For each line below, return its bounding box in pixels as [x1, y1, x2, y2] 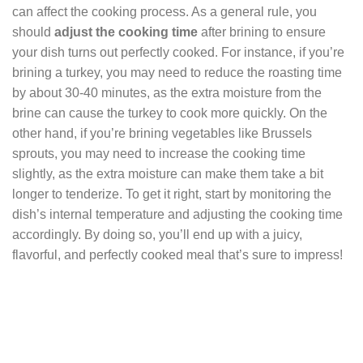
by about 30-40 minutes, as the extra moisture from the [12, 86, 322, 100]
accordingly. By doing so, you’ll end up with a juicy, [12, 228, 302, 242]
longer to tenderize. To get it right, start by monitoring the [12, 187, 331, 202]
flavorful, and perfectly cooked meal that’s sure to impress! [12, 248, 343, 263]
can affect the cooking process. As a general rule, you [12, 5, 317, 19]
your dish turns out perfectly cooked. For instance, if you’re [12, 45, 344, 60]
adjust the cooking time [54, 25, 198, 40]
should [12, 25, 54, 40]
